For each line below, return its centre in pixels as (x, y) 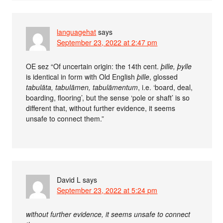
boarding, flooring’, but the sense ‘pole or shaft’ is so (108, 98)
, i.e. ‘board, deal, (166, 87)
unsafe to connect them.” (65, 119)
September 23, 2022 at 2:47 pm (107, 43)
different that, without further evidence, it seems (101, 108)
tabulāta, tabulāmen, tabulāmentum (82, 87)
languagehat (77, 32)
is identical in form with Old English (82, 77)
